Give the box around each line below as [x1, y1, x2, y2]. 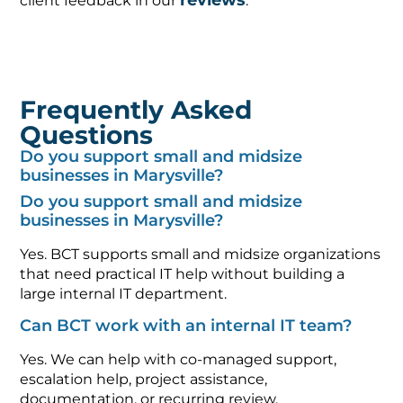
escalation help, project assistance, [20, 371, 268, 389]
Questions [20, 120, 154, 151]
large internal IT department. [20, 285, 228, 303]
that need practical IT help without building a [20, 265, 345, 283]
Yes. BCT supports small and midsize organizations [20, 246, 381, 264]
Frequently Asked [20, 94, 253, 126]
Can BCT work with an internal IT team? [20, 316, 353, 336]
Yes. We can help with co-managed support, [20, 351, 337, 369]
